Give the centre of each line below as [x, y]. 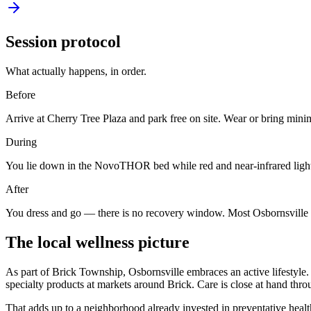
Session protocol [63, 42]
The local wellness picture [98, 242]
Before [20, 95]
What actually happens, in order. [76, 72]
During [21, 142]
